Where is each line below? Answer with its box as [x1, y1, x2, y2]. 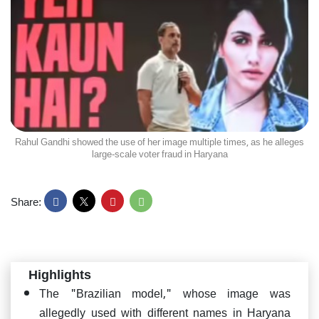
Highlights [28, 262, 91, 284]
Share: [11, 192, 41, 210]
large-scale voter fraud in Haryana [91, 145, 228, 161]
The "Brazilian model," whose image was [39, 282, 291, 303]
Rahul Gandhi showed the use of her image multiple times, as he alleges [15, 132, 304, 149]
